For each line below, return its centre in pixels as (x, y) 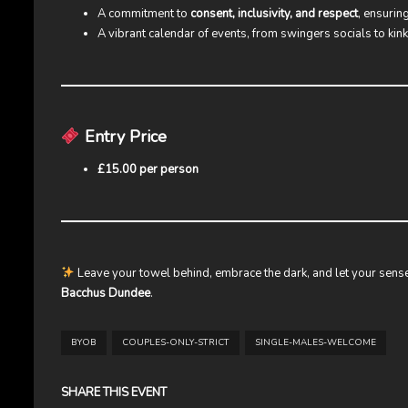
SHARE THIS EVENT (114, 392)
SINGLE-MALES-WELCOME (316, 342)
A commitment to (144, 13)
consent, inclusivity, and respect (274, 13)
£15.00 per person (148, 169)
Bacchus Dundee (106, 293)
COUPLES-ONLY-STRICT (176, 342)
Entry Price (125, 136)
